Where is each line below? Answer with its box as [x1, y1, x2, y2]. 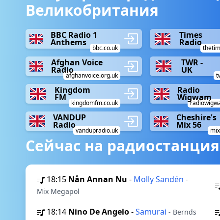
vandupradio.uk [76, 126, 118, 135]
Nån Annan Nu [68, 174, 127, 185]
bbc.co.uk [92, 44, 118, 52]
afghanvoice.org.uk [66, 71, 118, 80]
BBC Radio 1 [50, 29, 97, 40]
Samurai [136, 206, 168, 217]
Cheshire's [176, 112, 217, 123]
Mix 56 [176, 119, 202, 130]
